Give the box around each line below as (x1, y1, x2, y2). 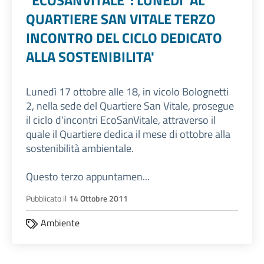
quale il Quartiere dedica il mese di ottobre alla (26, 126, 230, 143)
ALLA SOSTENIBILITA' (26, 46, 154, 68)
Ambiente (41, 216, 80, 230)
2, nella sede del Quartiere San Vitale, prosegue (26, 98, 234, 114)
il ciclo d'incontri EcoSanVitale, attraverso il (26, 112, 216, 128)
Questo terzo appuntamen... (26, 169, 150, 185)
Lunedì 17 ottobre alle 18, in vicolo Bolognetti (26, 84, 229, 100)
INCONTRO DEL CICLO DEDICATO (26, 27, 222, 49)
